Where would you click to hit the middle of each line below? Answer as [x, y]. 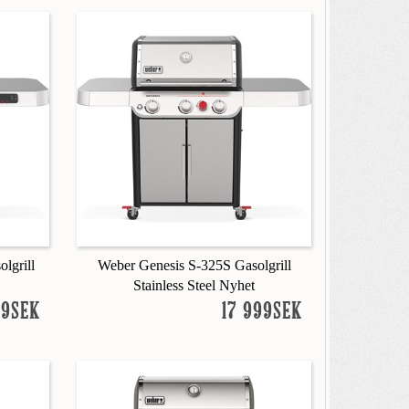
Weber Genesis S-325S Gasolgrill [194, 265]
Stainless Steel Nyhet [194, 285]
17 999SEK [262, 312]
